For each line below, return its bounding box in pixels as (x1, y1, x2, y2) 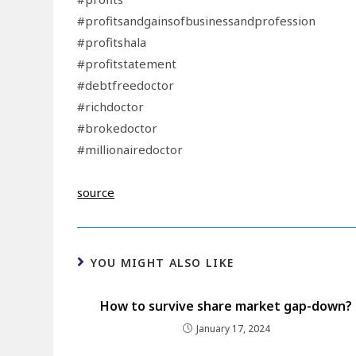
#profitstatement (77, 55, 177, 72)
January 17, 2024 (195, 321, 270, 335)
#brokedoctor (77, 119, 158, 136)
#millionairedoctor (77, 141, 184, 157)
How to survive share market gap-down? (100, 296, 353, 315)
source (77, 184, 115, 200)
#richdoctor (77, 98, 145, 114)
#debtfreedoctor (77, 76, 175, 93)
